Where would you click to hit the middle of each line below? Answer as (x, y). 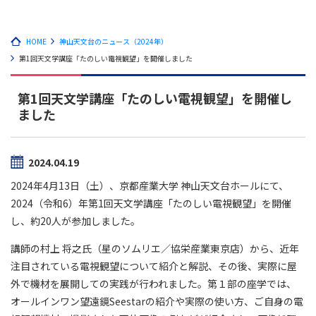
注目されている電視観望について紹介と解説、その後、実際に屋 (154, 266)
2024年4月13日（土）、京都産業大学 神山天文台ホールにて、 (150, 186)
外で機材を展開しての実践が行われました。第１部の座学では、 (153, 284)
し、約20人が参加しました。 (75, 221)
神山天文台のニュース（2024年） (114, 41)
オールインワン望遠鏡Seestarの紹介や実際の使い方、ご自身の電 (157, 301)
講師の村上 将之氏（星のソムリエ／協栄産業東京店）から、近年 (155, 248)
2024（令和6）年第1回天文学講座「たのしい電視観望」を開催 (151, 203)
